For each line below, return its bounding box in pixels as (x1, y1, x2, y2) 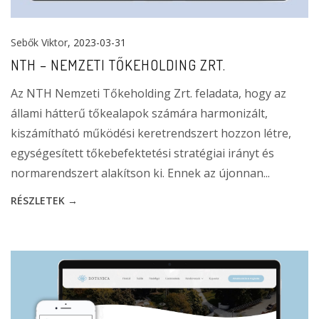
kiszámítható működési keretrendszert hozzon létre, (11, 125, 291, 141)
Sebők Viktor (11, 35, 68, 49)
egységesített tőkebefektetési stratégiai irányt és (11, 145, 274, 161)
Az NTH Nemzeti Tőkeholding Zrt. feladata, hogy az (11, 85, 286, 101)
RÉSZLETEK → (11, 193, 78, 207)
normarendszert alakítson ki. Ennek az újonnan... (11, 164, 270, 181)
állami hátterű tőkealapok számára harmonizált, (11, 105, 268, 121)
